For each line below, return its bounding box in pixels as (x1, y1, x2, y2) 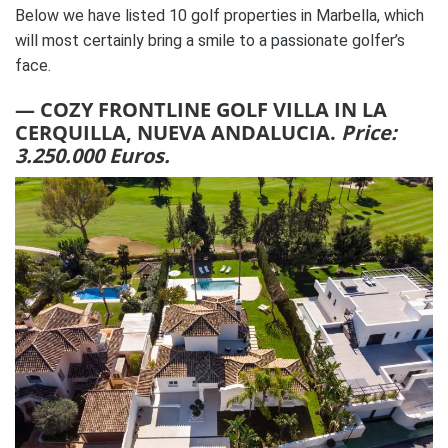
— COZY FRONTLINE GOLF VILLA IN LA (15, 96, 387, 123)
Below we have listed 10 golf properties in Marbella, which (15, 6, 424, 25)
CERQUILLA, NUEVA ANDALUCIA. (15, 119, 341, 146)
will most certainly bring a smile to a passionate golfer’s (15, 31, 405, 50)
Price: (341, 119, 397, 146)
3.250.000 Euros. (15, 142, 170, 169)
